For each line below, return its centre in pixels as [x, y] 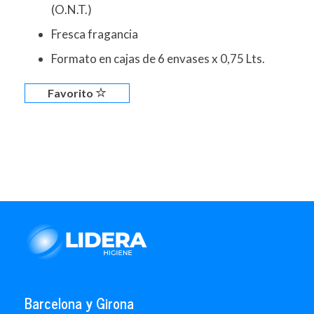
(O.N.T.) [72, 10]
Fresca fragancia [95, 34]
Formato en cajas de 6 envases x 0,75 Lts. [158, 58]
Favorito [71, 93]
